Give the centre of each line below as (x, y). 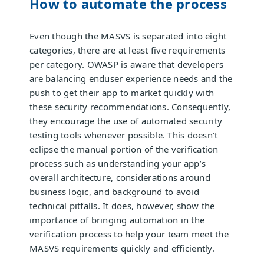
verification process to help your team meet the (129, 234)
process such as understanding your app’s (118, 164)
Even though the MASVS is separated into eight (128, 36)
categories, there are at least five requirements (127, 50)
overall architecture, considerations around (120, 178)
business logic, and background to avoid (114, 192)
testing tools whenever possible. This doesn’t (124, 135)
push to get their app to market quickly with (122, 93)
